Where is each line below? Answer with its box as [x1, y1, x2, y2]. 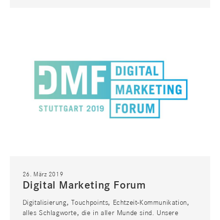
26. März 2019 [22, 171, 64, 178]
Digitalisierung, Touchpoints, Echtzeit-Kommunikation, [22, 199, 190, 206]
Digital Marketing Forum [22, 180, 146, 191]
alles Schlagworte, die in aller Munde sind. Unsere [22, 209, 179, 217]
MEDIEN [32, 30, 57, 38]
